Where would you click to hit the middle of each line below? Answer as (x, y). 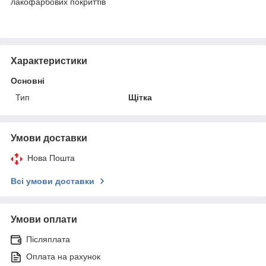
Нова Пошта (51, 158)
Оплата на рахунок (63, 256)
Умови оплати (44, 219)
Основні (28, 80)
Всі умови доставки (53, 181)
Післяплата (48, 239)
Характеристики (49, 61)
